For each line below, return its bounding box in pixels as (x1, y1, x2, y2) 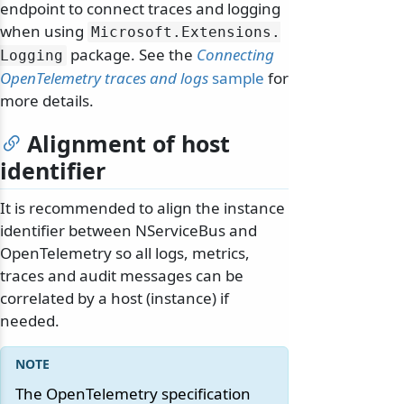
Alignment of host (27, 128, 230, 160)
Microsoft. (91, 23, 181, 41)
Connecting (197, 44, 274, 66)
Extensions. (181, 23, 280, 41)
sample (208, 68, 264, 89)
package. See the (67, 44, 197, 66)
